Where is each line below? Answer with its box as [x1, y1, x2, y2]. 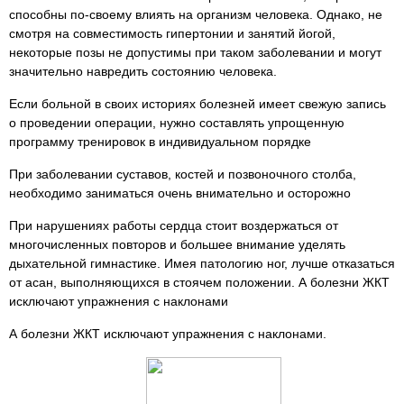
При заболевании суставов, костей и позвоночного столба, [9, 167, 356, 181]
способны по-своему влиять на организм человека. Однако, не [9, 7, 382, 22]
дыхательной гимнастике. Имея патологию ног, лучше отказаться [9, 256, 395, 271]
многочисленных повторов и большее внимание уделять [9, 237, 345, 252]
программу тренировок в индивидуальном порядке [9, 134, 311, 149]
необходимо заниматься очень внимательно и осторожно [9, 186, 351, 200]
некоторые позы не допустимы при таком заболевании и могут [9, 45, 381, 60]
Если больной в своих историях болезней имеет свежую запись [9, 96, 386, 111]
